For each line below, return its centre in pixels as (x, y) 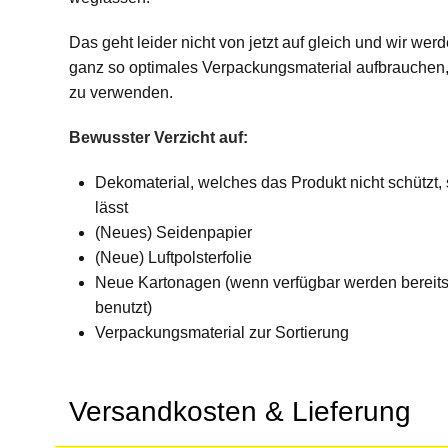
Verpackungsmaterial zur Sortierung (221, 332)
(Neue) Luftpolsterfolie (173, 257)
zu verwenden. (120, 92)
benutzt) (123, 307)
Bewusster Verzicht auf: (158, 137)
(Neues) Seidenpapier (173, 232)
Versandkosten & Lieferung (239, 411)
